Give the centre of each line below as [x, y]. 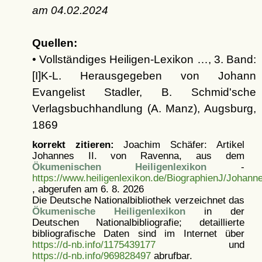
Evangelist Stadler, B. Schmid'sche [144, 92]
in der [215, 211]
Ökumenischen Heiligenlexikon [119, 166]
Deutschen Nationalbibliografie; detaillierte [138, 222]
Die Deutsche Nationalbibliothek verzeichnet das [138, 200]
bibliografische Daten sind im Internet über [138, 233]
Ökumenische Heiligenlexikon [108, 211]
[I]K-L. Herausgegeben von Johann [144, 75]
